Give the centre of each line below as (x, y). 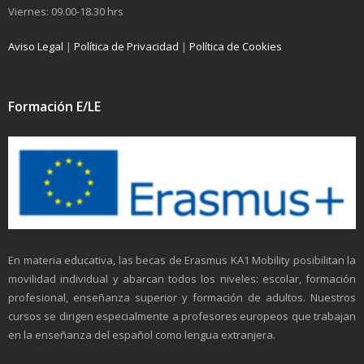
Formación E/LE (54, 106)
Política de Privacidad (126, 46)
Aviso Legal (36, 46)
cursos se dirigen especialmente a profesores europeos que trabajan (182, 316)
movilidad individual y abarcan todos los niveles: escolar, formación (182, 279)
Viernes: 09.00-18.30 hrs (66, 11)
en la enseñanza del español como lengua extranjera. (142, 335)
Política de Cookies (236, 46)
